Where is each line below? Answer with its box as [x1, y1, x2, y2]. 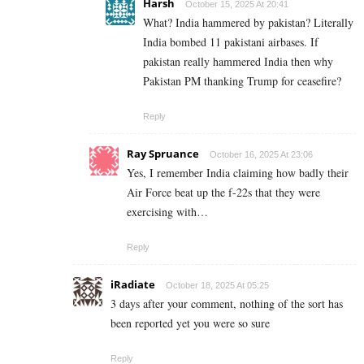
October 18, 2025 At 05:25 [166, 280, 269, 291]
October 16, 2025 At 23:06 [210, 149, 313, 160]
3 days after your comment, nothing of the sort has [110, 296, 343, 312]
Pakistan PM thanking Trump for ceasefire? [143, 73, 341, 89]
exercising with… [127, 204, 208, 220]
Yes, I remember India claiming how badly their [127, 165, 349, 181]
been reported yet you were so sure [110, 315, 270, 331]
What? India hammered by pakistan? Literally [143, 15, 353, 31]
